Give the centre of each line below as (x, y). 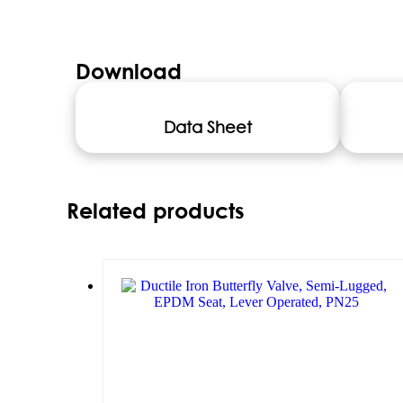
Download (129, 71)
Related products (156, 210)
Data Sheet (208, 126)
